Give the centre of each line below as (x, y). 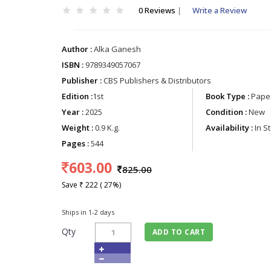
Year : (73, 112)
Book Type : (227, 96)
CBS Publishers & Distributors (157, 81)
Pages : (76, 144)
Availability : (229, 128)
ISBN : (73, 65)
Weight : (78, 128)
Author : (77, 49)
